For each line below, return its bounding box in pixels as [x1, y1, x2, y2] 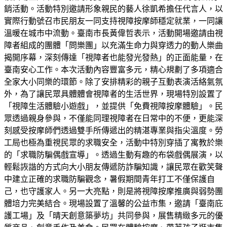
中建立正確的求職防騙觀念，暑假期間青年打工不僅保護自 [4, 174, 215, 183]
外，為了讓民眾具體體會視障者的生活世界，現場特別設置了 [4, 89, 223, 98]
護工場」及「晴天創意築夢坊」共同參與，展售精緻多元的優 [4, 211, 223, 220]
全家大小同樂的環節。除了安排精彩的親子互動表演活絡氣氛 [4, 77, 223, 86]
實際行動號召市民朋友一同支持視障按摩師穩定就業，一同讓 [4, 16, 223, 25]
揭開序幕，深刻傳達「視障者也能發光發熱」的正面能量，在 [4, 53, 223, 62]
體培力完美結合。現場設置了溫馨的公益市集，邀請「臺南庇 [4, 199, 223, 208]
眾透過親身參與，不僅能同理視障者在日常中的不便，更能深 [4, 113, 223, 123]
